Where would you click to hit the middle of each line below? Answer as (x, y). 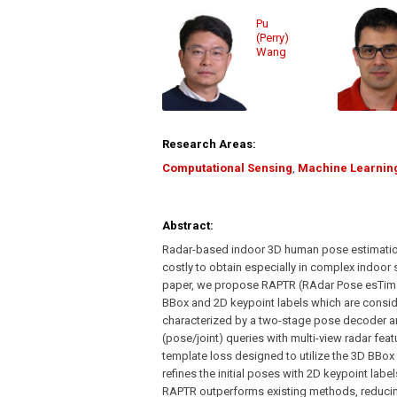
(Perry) (272, 38)
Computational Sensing (227, 168)
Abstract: (188, 226)
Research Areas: (209, 144)
